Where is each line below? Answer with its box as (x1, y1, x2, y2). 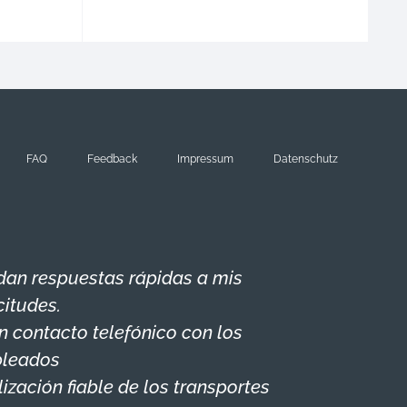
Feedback (87, 152, 137, 166)
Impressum (177, 152, 233, 166)
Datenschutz (273, 152, 338, 166)
